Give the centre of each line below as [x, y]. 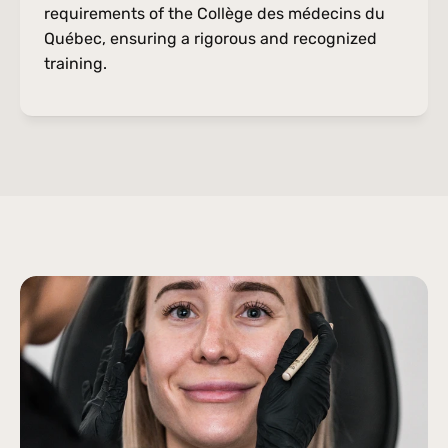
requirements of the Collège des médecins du [214, 13]
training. [75, 63]
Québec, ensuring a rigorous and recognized [210, 38]
